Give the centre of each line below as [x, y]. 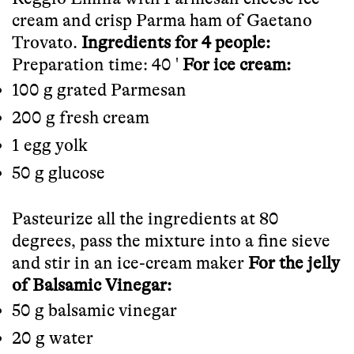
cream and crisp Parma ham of [129, 20]
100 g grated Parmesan [99, 89]
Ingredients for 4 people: [176, 42]
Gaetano [279, 20]
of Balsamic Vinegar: [92, 285]
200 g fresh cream [81, 117]
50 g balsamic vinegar [94, 311]
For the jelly [294, 263]
